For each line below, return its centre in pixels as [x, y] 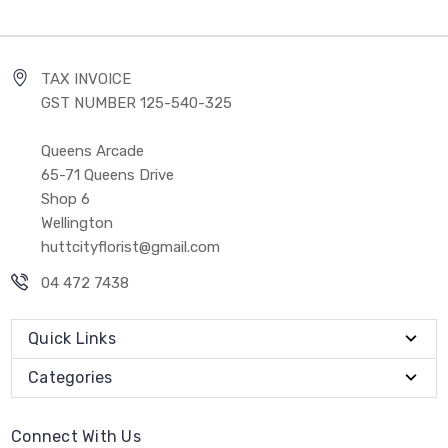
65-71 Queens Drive [107, 174]
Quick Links [72, 338]
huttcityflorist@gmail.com [130, 246]
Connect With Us [76, 436]
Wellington [77, 222]
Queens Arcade [92, 150]
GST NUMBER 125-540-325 [136, 102]
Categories [70, 377]
